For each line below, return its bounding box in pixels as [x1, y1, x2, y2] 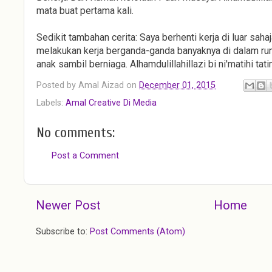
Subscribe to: [36, 226, 90, 237]
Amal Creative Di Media [66, 98, 157, 109]
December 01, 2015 [139, 80, 216, 90]
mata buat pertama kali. [36, 4, 134, 16]
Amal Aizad [78, 80, 124, 90]
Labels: [36, 98, 66, 109]
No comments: [36, 124, 115, 141]
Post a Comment [52, 150, 119, 161]
